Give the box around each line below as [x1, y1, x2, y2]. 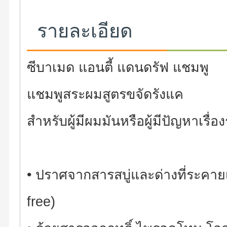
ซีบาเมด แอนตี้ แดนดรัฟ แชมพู [26, 60, 209, 75]
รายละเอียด [36, 20, 133, 42]
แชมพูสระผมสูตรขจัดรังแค [26, 87, 183, 102]
